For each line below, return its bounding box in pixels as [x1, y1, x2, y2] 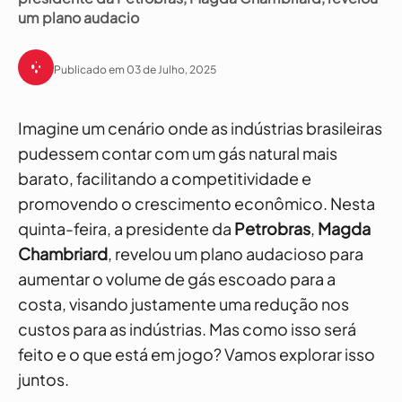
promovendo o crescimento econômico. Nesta [18, 193, 375, 214]
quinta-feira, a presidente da [18, 218, 234, 239]
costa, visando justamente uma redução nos [18, 293, 349, 314]
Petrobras [234, 218, 310, 239]
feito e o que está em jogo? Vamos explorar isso [18, 344, 375, 364]
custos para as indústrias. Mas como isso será [18, 319, 356, 339]
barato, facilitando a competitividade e [18, 168, 311, 188]
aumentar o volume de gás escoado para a [18, 268, 336, 289]
